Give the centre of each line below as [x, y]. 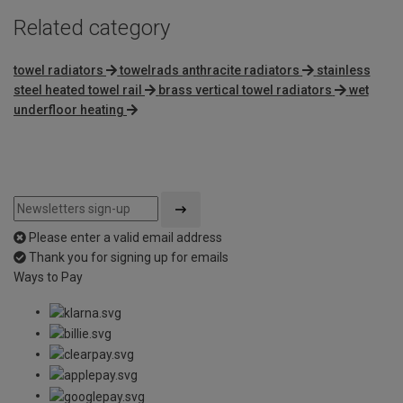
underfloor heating [69, 110]
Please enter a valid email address [125, 238]
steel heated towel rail [78, 90]
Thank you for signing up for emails [129, 258]
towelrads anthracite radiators [210, 71]
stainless [343, 71]
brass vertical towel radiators [246, 90]
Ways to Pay [48, 278]
